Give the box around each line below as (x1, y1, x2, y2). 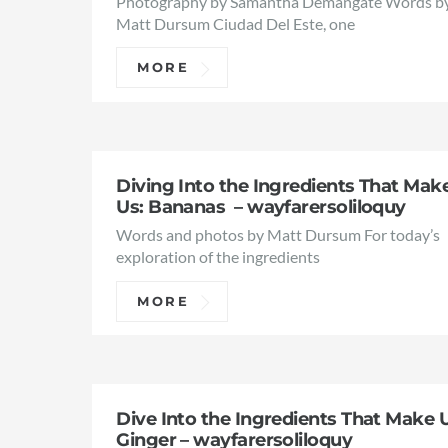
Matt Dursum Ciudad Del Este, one (116, 13, 356, 33)
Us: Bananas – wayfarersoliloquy (116, 194, 406, 218)
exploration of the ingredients (116, 247, 321, 267)
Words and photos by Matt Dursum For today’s (116, 225, 441, 245)
